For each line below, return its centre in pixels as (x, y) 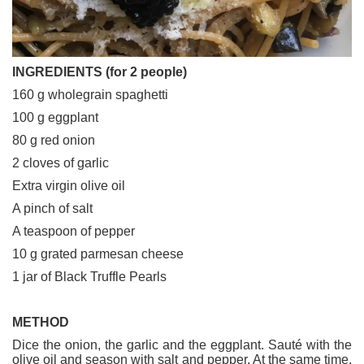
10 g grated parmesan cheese (98, 253)
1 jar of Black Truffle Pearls (89, 276)
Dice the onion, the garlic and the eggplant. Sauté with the (182, 344)
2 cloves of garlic (61, 162)
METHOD (41, 322)
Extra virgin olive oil (69, 185)
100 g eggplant (55, 117)
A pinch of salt (52, 208)
